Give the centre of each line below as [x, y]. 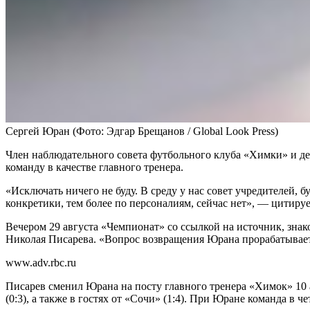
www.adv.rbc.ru [41, 262]
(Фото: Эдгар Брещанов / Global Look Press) [175, 131]
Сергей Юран [38, 131]
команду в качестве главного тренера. [94, 167]
